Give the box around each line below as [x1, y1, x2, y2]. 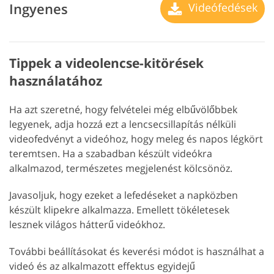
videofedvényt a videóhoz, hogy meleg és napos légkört [9, 132, 263, 146]
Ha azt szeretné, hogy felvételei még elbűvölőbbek [9, 103, 237, 117]
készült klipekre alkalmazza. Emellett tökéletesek [9, 203, 229, 217]
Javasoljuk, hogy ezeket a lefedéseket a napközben [9, 188, 238, 202]
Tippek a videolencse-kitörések [9, 54, 204, 72]
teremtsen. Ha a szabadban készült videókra [9, 147, 212, 161]
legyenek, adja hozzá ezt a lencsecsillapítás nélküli [9, 117, 236, 131]
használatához [9, 72, 102, 90]
